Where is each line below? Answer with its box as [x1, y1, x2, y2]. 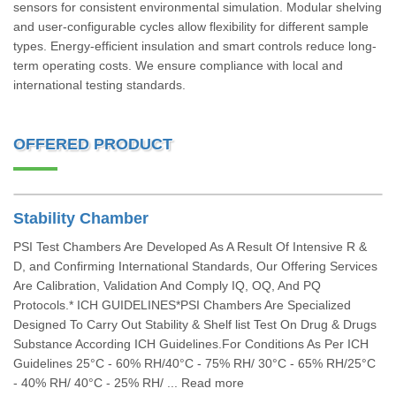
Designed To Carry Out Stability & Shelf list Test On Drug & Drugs [13, 317, 377, 331]
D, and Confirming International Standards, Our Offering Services [13, 259, 377, 273]
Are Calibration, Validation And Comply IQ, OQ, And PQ [13, 278, 321, 293]
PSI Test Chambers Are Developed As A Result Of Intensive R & [13, 240, 367, 254]
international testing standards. [13, 78, 186, 92]
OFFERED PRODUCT [13, 135, 172, 153]
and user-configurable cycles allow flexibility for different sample [13, 19, 369, 34]
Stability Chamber [13, 209, 148, 227]
